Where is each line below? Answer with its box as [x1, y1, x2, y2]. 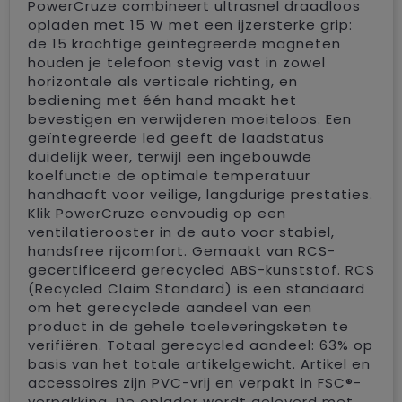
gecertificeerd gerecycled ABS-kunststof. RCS [27, 259, 375, 279]
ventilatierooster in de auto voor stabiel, [27, 222, 335, 241]
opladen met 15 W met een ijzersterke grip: [27, 14, 353, 34]
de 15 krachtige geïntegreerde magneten [27, 33, 341, 53]
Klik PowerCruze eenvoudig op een [27, 203, 286, 223]
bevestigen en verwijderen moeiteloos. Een [27, 109, 352, 128]
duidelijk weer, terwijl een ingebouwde [27, 146, 312, 166]
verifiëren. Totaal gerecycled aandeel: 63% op [27, 335, 373, 354]
